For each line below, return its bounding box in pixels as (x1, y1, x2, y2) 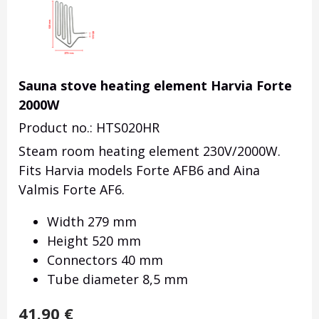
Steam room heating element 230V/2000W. (19, 142, 281, 160)
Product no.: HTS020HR (19, 119, 159, 137)
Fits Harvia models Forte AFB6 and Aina (19, 162, 260, 179)
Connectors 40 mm (47, 251, 163, 269)
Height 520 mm (47, 232, 141, 250)
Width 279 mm (47, 213, 137, 231)
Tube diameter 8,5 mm (47, 271, 188, 288)
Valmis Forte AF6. (19, 181, 125, 199)
